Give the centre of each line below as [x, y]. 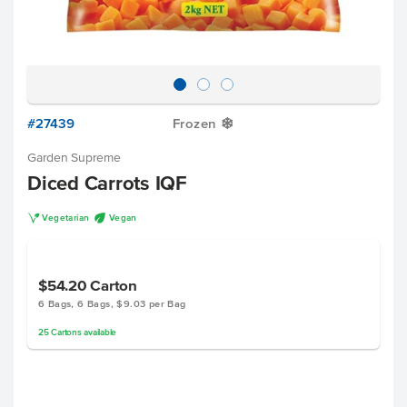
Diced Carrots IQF [107, 183]
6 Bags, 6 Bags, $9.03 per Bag [112, 303]
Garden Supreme [74, 158]
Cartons [66, 332]
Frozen [195, 123]
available [99, 332]
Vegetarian [66, 218]
